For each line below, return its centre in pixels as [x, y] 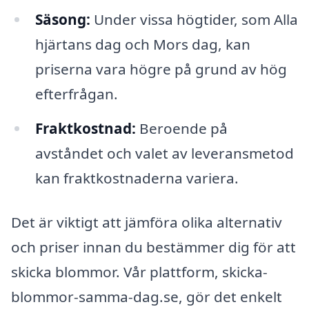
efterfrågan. [76, 94]
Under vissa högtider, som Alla [194, 20]
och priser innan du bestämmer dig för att [153, 247]
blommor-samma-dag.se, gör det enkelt [147, 296]
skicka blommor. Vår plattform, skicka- [139, 271]
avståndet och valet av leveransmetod [164, 153]
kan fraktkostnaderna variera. [137, 178]
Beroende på [181, 129]
